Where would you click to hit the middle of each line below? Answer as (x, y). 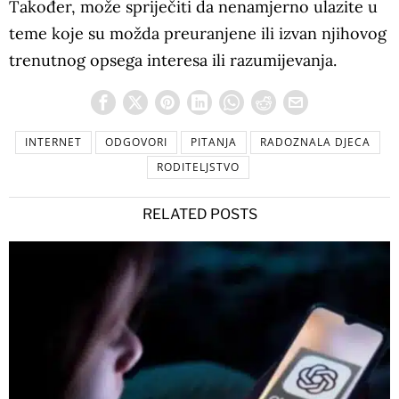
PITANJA (214, 142)
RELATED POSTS (199, 214)
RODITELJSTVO (198, 167)
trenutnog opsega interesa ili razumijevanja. (173, 60)
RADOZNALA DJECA (315, 142)
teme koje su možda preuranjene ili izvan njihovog (198, 33)
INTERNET (53, 142)
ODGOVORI (136, 142)
